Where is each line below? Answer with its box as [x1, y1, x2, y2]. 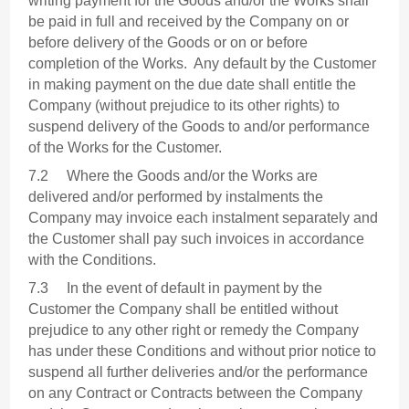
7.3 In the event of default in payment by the [28, 280, 323, 297]
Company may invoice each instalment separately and [28, 210, 379, 226]
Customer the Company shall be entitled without [28, 301, 339, 318]
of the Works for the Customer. [28, 140, 223, 156]
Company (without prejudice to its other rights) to [28, 98, 341, 114]
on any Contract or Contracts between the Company [28, 385, 363, 402]
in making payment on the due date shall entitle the [28, 77, 357, 93]
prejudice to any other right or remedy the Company [28, 322, 360, 339]
